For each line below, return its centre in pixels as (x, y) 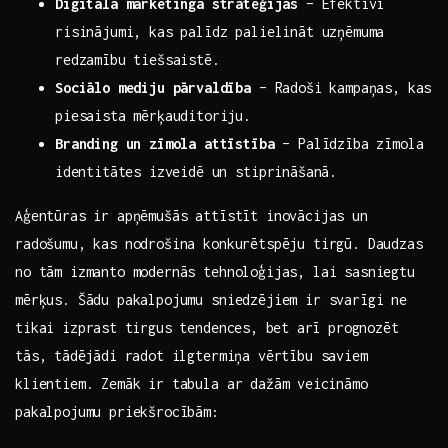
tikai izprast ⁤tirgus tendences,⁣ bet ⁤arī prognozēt (207, 328)
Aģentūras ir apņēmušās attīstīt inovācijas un (191, 216)
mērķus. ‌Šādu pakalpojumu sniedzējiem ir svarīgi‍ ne (211, 300)
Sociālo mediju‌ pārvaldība (153, 88)
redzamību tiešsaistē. (137, 60)
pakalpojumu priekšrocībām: (117, 412)
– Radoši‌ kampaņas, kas (341, 88)
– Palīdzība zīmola (349, 144)
